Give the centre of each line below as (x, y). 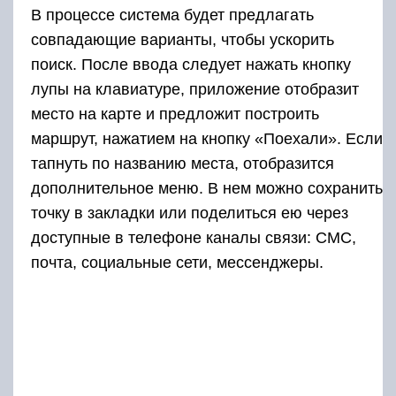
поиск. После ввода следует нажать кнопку (191, 64)
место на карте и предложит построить (175, 114)
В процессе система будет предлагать (172, 15)
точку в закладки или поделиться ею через (190, 213)
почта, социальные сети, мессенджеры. (177, 262)
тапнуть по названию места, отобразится (183, 163)
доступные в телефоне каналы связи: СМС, (194, 237)
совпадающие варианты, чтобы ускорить (183, 39)
